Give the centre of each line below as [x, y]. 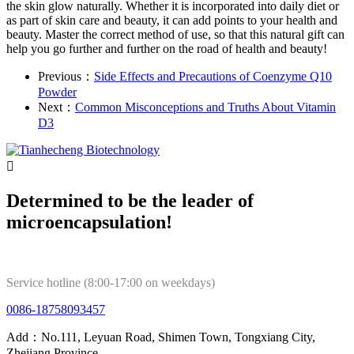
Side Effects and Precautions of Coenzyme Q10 [213, 76]
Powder [57, 92]
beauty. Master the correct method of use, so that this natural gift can [175, 34]
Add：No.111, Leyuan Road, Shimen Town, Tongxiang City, [161, 337]
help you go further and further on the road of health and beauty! [167, 48]
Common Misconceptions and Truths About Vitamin [205, 107]
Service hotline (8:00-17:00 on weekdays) [111, 282]
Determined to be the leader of [130, 200]
